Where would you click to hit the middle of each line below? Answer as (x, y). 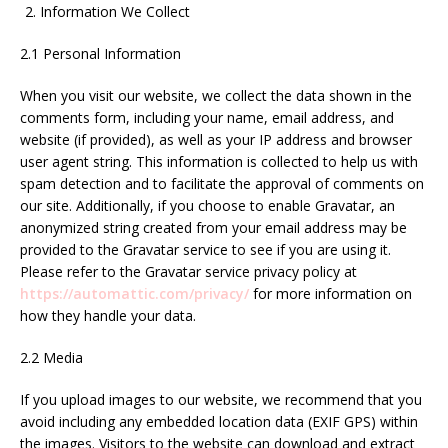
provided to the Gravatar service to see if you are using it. (205, 249)
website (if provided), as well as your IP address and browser (216, 139)
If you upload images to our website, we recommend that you (221, 399)
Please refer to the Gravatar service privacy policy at (188, 271)
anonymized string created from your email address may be (213, 227)
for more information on (330, 293)
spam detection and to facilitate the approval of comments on (222, 183)
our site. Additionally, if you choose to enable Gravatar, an (207, 205)
